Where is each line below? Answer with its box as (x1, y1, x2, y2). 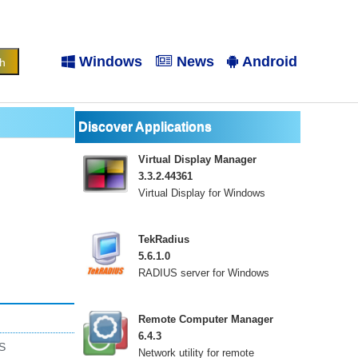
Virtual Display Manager (138, 153, 257, 165)
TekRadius (138, 233, 189, 245)
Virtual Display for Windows (138, 187, 265, 199)
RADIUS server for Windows (138, 267, 269, 279)
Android (242, 54, 297, 70)
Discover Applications (78, 120, 212, 133)
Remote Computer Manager (138, 313, 273, 325)
